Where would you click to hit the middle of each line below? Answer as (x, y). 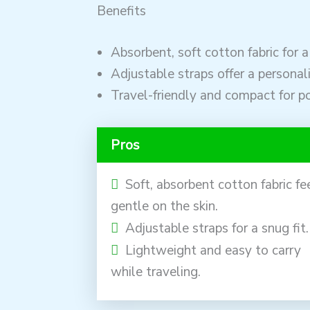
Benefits (121, 11)
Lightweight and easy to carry (213, 250)
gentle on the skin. (164, 206)
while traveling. (155, 272)
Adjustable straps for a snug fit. (217, 228)
